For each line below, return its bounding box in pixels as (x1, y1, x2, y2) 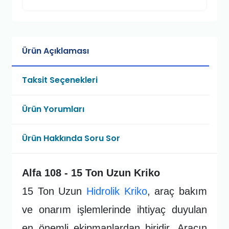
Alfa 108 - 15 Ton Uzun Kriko (22, 167, 161, 178)
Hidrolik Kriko (86, 185, 147, 197)
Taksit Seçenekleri (22, 74, 98, 86)
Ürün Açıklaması (22, 44, 89, 57)
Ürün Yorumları (22, 103, 85, 115)
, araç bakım (147, 185, 207, 197)
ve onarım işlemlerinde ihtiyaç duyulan (22, 203, 207, 215)
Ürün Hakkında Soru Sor (22, 132, 121, 144)
